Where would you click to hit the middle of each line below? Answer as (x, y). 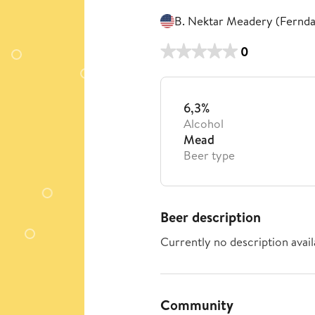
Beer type (209, 155)
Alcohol (204, 123)
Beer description (211, 217)
